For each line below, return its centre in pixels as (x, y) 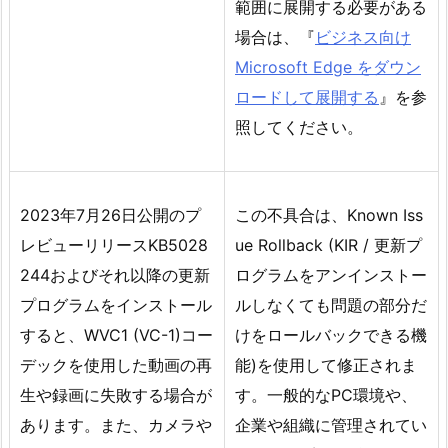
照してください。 (299, 126)
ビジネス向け (363, 36)
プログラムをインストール (116, 305)
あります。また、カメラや (116, 425)
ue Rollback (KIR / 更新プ (328, 245)
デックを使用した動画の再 (116, 365)
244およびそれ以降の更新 (115, 275)
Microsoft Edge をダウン (328, 66)
